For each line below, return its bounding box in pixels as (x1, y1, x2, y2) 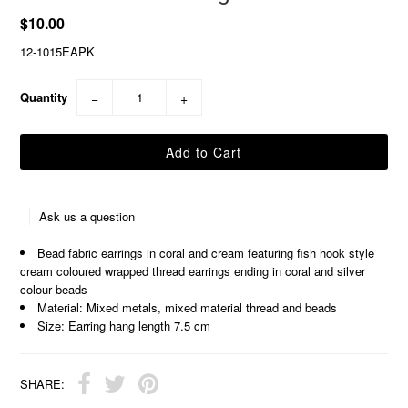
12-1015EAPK (20, 42, 96, 60)
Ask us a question (39, 207, 136, 225)
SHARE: (20, 374, 66, 393)
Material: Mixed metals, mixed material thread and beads (37, 298, 338, 316)
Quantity (20, 87, 68, 106)
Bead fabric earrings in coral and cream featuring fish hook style (37, 243, 375, 261)
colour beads (20, 280, 88, 298)
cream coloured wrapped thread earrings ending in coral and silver (20, 261, 366, 280)
